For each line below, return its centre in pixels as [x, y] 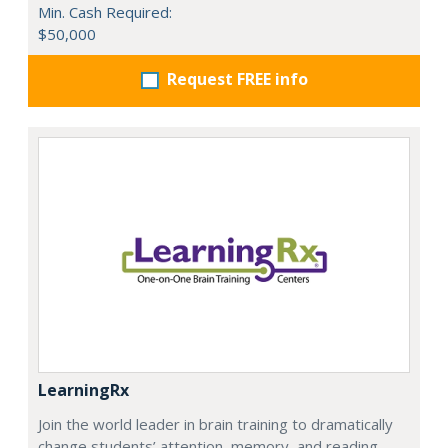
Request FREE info [237, 78]
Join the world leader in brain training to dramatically [215, 423]
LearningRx [83, 389]
